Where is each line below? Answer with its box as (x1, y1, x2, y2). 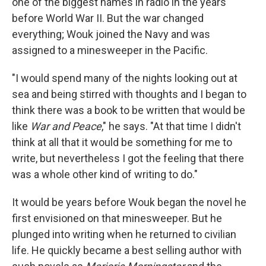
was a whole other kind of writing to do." (12, 167, 198, 180)
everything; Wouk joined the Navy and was (12, 27, 210, 40)
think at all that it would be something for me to (12, 135, 232, 148)
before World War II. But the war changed (12, 11, 204, 24)
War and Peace (30, 119, 102, 132)
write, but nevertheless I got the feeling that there (12, 151, 244, 164)
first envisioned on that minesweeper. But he (12, 211, 222, 224)
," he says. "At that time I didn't (102, 119, 241, 132)
